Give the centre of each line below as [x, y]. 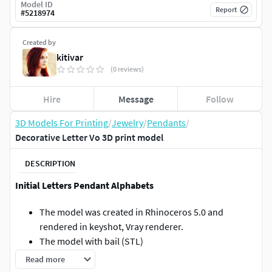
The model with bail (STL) [91, 241]
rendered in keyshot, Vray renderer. [111, 227]
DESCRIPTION [50, 163]
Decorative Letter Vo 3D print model [89, 138]
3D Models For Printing [62, 123]
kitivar [70, 57]
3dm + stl [58, 256]
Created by [39, 42]
